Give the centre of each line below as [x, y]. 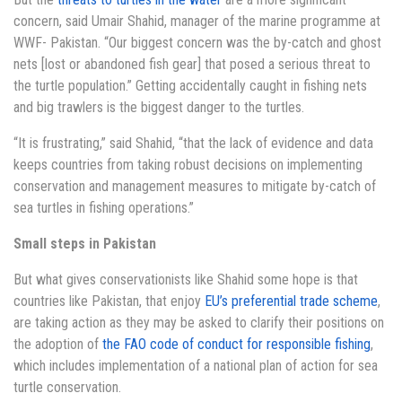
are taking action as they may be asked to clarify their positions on [199, 323]
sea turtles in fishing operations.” [104, 208]
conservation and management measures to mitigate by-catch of [195, 187]
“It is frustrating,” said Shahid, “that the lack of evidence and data [193, 144]
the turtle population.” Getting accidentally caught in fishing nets [190, 86]
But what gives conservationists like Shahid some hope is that [186, 280]
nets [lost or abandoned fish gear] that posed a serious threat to [192, 65]
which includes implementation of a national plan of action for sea [196, 366]
